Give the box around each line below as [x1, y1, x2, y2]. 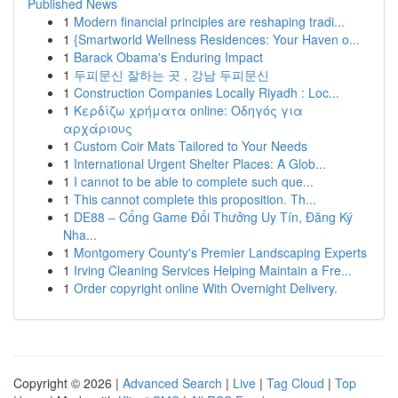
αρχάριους [63, 119, 132, 137]
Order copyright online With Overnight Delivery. [74, 279, 338, 297]
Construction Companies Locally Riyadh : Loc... [74, 84, 339, 101]
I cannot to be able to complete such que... [74, 172, 314, 190]
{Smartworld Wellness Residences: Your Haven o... [74, 30, 360, 48]
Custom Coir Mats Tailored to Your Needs [74, 137, 307, 155]
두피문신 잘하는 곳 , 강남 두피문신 [74, 66, 269, 84]
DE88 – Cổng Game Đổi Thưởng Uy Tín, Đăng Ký [74, 208, 353, 226]
